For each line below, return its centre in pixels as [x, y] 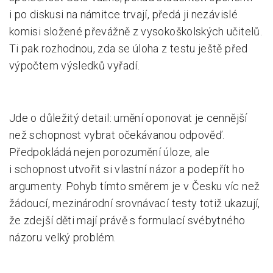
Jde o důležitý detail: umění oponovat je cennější [128, 118]
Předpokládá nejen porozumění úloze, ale [110, 152]
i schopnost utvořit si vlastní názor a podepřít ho [127, 169]
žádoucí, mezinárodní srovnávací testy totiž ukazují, [135, 203]
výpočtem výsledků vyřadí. [74, 66]
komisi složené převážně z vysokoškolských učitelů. [136, 31]
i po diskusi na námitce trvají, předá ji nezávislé [123, 14]
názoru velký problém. [63, 237]
